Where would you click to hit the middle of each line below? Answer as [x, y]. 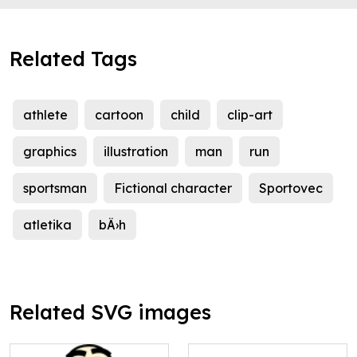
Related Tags [73, 59]
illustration [136, 152]
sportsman [55, 188]
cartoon [119, 115]
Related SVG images [110, 312]
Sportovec [291, 188]
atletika [47, 225]
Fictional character [173, 188]
